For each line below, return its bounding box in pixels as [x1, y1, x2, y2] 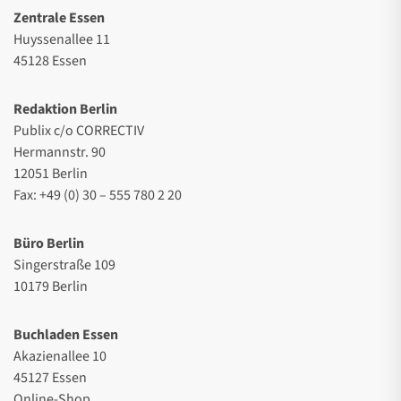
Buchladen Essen [13, 324, 118, 345]
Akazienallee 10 [13, 346, 107, 366]
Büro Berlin [13, 233, 84, 253]
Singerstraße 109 [13, 254, 115, 275]
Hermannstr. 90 [13, 141, 106, 162]
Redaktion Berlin [13, 98, 117, 119]
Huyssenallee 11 [13, 29, 110, 49]
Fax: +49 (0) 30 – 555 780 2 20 [13, 184, 182, 205]
